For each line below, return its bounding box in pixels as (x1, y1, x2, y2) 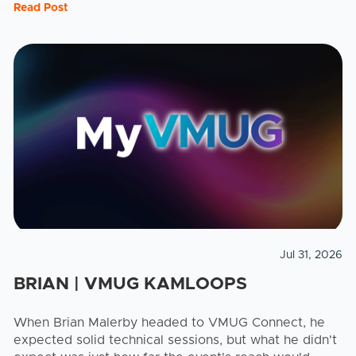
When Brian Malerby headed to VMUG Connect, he (14, 316, 325, 330)
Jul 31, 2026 (280, 250, 342, 261)
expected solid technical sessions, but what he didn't (14, 334, 337, 347)
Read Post (14, 2, 68, 14)
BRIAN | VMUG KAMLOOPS (14, 276, 247, 294)
